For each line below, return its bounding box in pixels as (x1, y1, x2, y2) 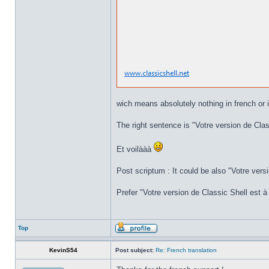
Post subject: (115, 247, 154, 253)
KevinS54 (49, 247, 77, 253)
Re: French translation (156, 247, 217, 253)
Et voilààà (116, 145, 154, 154)
